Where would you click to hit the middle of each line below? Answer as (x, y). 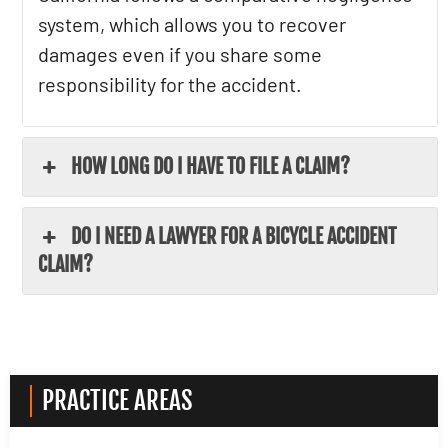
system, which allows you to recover (192, 24)
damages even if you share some (180, 54)
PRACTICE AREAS (117, 400)
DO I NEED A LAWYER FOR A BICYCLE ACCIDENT (233, 236)
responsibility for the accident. (170, 84)
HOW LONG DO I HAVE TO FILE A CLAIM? (210, 166)
